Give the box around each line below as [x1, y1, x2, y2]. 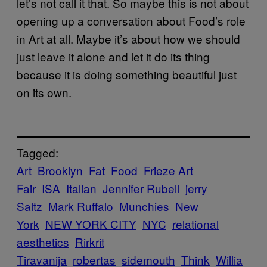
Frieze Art [144, 162, 193, 178]
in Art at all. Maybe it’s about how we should [17, 30, 240, 46]
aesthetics [17, 233, 69, 250]
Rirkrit [75, 233, 104, 250]
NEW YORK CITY [45, 215, 136, 232]
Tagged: [17, 144, 58, 160]
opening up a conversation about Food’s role [17, 13, 246, 29]
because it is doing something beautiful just [17, 66, 237, 82]
